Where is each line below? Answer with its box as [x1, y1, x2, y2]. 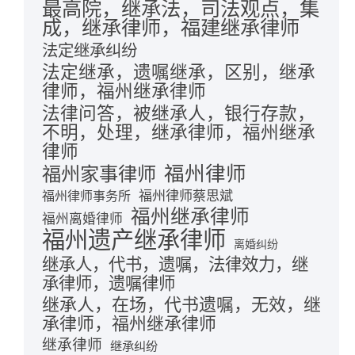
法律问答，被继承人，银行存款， [42, 102, 315, 124]
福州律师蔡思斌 [139, 188, 233, 204]
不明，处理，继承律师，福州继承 [42, 121, 315, 143]
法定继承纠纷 [42, 40, 137, 59]
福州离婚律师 [42, 211, 123, 227]
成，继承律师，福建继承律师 [42, 16, 300, 39]
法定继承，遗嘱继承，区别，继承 [42, 61, 315, 82]
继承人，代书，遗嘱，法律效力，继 [42, 254, 308, 274]
